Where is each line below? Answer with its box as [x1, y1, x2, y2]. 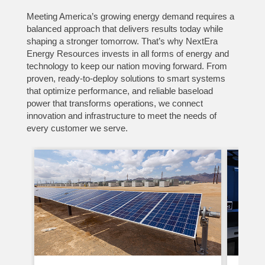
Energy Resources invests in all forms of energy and [26, 48, 229, 59]
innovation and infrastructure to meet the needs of [26, 110, 216, 121]
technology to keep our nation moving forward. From [26, 60, 227, 71]
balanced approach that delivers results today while [26, 23, 223, 34]
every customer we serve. [26, 122, 128, 133]
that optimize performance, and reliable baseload [26, 85, 213, 96]
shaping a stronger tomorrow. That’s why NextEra [26, 35, 218, 46]
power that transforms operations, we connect [26, 98, 203, 108]
